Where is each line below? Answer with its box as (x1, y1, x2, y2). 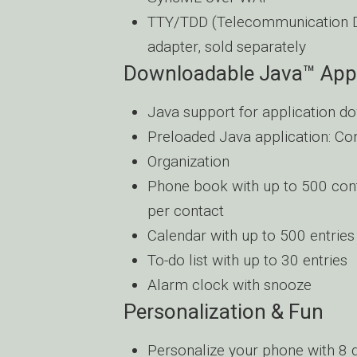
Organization (147, 152, 229, 171)
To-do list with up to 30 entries (147, 251, 347, 269)
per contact (147, 202, 224, 220)
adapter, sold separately (147, 37, 306, 56)
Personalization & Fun (124, 300, 324, 324)
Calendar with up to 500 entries (147, 226, 355, 245)
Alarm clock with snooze (147, 276, 312, 294)
